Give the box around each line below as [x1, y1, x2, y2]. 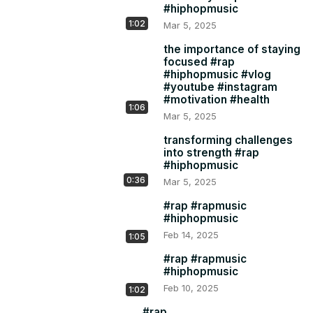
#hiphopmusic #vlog [163, 68, 271, 82]
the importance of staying [163, 43, 300, 57]
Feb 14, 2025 [163, 229, 219, 241]
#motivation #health [163, 93, 270, 107]
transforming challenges [163, 133, 293, 147]
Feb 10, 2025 [163, 282, 219, 294]
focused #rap [163, 55, 235, 69]
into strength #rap [163, 146, 259, 160]
